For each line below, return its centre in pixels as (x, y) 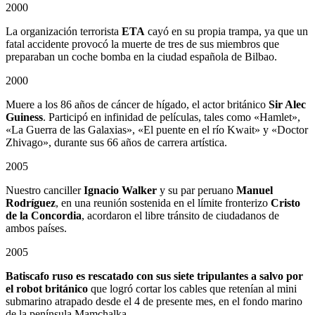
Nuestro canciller (45, 191)
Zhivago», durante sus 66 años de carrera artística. (116, 143)
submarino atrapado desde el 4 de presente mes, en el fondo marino (154, 302)
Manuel (255, 191)
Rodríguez (31, 203)
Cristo (285, 203)
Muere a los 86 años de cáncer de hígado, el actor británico (137, 105)
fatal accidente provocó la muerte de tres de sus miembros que (142, 44)
